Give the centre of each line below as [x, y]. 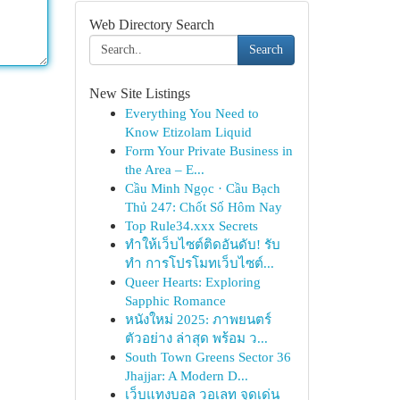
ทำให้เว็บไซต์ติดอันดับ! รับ [202, 244]
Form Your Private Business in [208, 150]
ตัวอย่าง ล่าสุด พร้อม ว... [196, 338]
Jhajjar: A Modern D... [186, 375]
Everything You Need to [192, 113]
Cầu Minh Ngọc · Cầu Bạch [202, 188]
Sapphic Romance [175, 300]
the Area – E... [164, 169]
